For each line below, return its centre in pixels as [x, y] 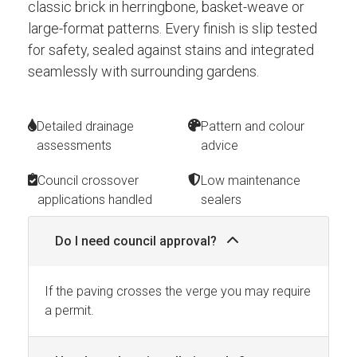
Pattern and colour [253, 126]
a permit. [69, 310]
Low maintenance [251, 180]
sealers [221, 199]
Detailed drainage [85, 126]
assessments [74, 145]
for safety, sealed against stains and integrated [171, 49]
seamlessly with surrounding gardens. [143, 71]
